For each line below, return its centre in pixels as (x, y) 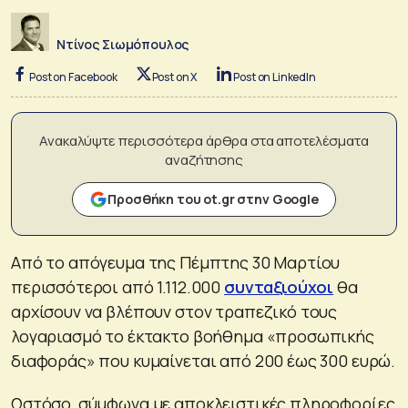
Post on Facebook (73, 76)
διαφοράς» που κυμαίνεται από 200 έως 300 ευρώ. (204, 360)
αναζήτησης (204, 159)
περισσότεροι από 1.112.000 (117, 286)
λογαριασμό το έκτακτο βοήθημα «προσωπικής (193, 336)
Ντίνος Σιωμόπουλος (123, 44)
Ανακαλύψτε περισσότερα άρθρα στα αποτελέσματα (204, 140)
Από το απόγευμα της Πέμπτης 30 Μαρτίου (176, 262)
